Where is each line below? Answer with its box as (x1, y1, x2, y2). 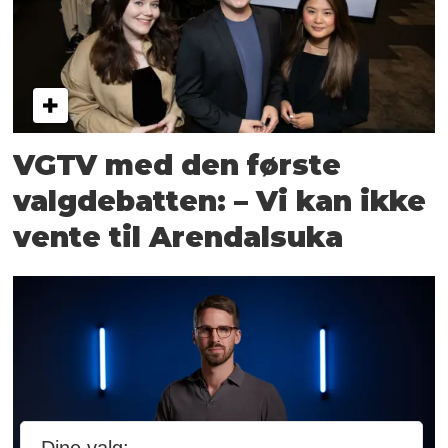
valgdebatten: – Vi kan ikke (13, 183, 427, 218)
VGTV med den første (13, 147, 342, 182)
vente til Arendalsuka (13, 219, 344, 254)
